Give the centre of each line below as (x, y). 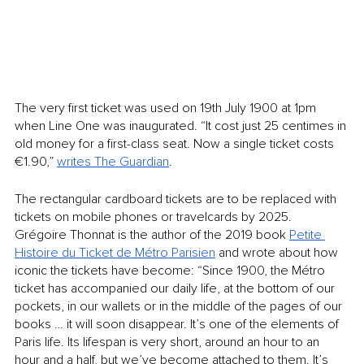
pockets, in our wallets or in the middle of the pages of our (180, 306)
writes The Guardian (113, 161)
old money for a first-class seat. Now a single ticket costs (176, 143)
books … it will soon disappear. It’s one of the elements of (178, 324)
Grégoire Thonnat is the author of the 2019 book (152, 234)
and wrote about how (278, 252)
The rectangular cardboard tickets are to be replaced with (177, 199)
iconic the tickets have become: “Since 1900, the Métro (171, 270)
